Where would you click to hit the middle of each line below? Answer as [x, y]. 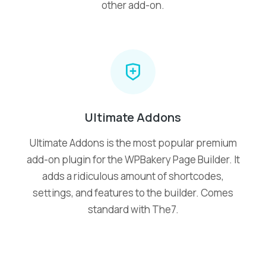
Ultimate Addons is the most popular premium [133, 143]
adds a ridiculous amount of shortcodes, [133, 176]
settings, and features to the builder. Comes [133, 193]
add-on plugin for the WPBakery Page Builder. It [133, 160]
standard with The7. [133, 210]
